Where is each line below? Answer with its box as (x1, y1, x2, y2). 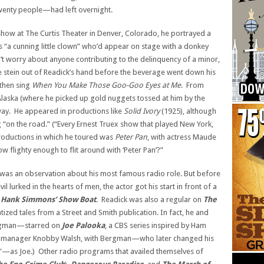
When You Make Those (32, 81, 110, 90)
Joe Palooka (62, 221, 105, 230)
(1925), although (160, 107, 216, 115)
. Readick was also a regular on (96, 195, 203, 204)
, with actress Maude (147, 133, 216, 141)
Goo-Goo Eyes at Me (111, 81, 181, 90)
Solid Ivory (124, 107, 160, 115)
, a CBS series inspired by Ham (105, 221, 206, 230)
